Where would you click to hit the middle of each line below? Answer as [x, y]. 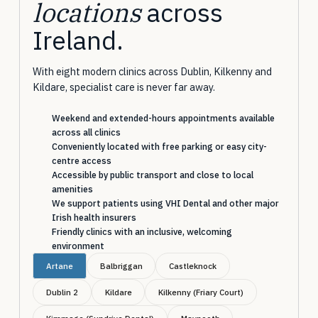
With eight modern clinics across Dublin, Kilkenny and [152, 71]
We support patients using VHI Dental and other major [165, 203]
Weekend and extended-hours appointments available [163, 118]
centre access [81, 160]
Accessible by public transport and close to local [152, 175]
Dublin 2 [62, 292]
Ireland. [78, 40]
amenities [72, 189]
